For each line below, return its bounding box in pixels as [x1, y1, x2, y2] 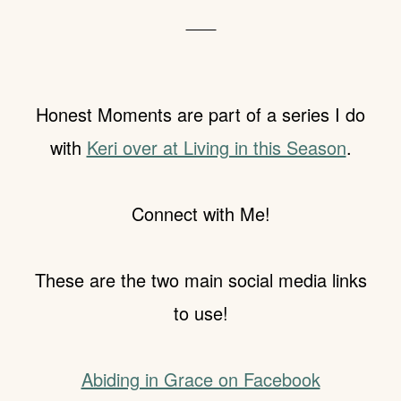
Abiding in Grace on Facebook [81, 366, 320, 393]
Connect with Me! [131, 200, 270, 227]
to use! [173, 300, 228, 327]
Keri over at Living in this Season [86, 134, 346, 161]
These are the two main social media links [34, 267, 367, 294]
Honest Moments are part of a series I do [36, 101, 365, 128]
